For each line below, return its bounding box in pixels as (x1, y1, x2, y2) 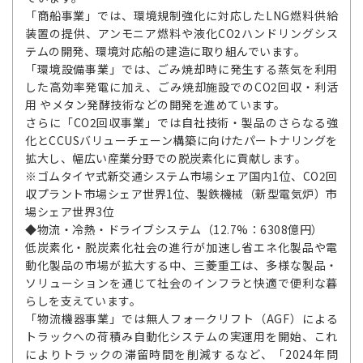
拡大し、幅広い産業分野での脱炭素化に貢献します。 (25, 150, 306, 166)
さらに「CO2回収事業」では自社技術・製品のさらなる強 (25, 114, 338, 130)
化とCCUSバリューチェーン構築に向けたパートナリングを (25, 132, 338, 148)
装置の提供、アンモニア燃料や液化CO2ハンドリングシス (25, 25, 338, 41)
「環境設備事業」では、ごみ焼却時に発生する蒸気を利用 (25, 61, 338, 77)
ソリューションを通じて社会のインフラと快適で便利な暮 (25, 275, 338, 291)
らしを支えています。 (25, 293, 141, 309)
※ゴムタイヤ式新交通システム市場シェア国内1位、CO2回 (25, 168, 338, 184)
